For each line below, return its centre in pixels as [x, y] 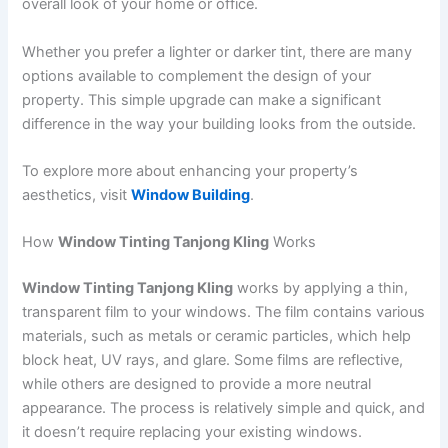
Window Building [191, 194]
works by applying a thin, [321, 288]
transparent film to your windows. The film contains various [224, 312]
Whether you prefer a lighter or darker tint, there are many [217, 51]
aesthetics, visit [77, 194]
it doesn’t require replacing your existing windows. [192, 432]
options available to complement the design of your [197, 75]
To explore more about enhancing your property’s [190, 170]
